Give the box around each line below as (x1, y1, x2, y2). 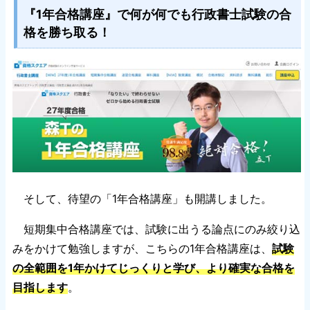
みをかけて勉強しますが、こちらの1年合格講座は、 (12, 241, 272, 256)
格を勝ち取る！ (23, 25, 111, 40)
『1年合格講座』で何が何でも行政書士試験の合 (23, 7, 291, 22)
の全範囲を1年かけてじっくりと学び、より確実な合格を (12, 261, 295, 275)
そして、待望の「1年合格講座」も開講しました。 (12, 192, 272, 206)
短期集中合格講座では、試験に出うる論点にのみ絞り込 (12, 222, 300, 237)
